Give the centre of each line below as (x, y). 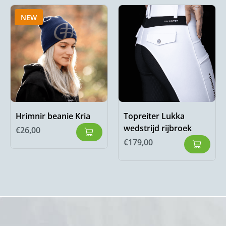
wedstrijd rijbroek (158, 128)
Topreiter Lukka (154, 116)
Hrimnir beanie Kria (53, 116)
